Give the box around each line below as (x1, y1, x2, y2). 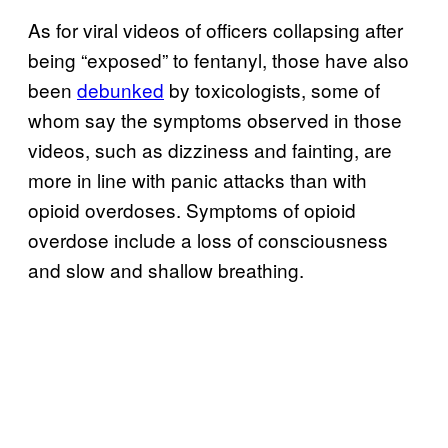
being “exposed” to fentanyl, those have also (28, 45, 409, 73)
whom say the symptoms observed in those (28, 105, 402, 133)
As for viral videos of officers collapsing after (28, 15, 403, 43)
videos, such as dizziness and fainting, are (28, 135, 392, 163)
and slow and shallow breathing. (28, 255, 309, 283)
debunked (77, 75, 164, 103)
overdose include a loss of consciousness (28, 225, 388, 253)
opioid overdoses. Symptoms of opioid (28, 195, 356, 223)
